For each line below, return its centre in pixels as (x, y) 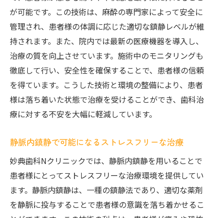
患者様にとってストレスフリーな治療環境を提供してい (107, 175)
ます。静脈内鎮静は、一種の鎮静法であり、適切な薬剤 (106, 190)
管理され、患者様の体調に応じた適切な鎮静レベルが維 (107, 26)
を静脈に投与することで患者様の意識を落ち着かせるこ (107, 204)
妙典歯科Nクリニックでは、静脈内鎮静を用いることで (106, 161)
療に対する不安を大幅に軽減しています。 (83, 114)
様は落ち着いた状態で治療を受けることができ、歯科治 (107, 99)
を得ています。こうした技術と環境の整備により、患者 (106, 85)
